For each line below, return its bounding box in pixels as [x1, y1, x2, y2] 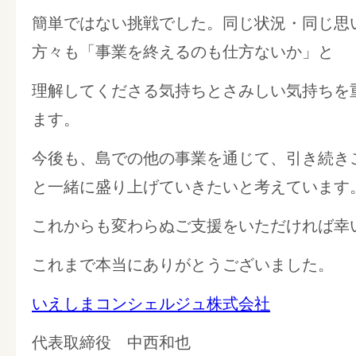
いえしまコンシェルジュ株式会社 [32, 294, 270, 312]
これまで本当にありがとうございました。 [32, 255, 334, 273]
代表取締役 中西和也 [32, 333, 191, 351]
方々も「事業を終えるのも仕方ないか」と [32, 42, 334, 60]
